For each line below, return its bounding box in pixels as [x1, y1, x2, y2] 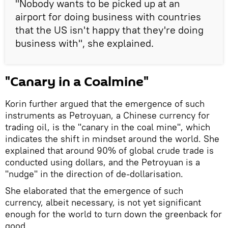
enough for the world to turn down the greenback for [5, 208, 222, 220]
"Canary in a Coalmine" [5, 72, 149, 91]
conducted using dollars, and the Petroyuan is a [5, 156, 200, 168]
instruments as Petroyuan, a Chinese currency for [5, 109, 210, 121]
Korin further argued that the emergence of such [5, 97, 205, 109]
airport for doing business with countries [15, 10, 201, 23]
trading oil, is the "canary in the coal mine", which [5, 121, 210, 133]
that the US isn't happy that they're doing [15, 23, 204, 36]
